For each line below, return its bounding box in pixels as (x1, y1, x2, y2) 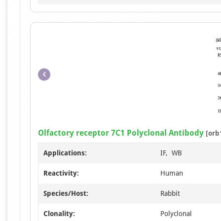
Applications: (43, 148, 87, 157)
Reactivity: (43, 169, 79, 177)
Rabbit (160, 189, 180, 197)
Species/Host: (43, 189, 88, 197)
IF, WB (160, 148, 182, 157)
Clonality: (43, 209, 75, 218)
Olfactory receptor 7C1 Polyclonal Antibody (38, 128, 204, 138)
